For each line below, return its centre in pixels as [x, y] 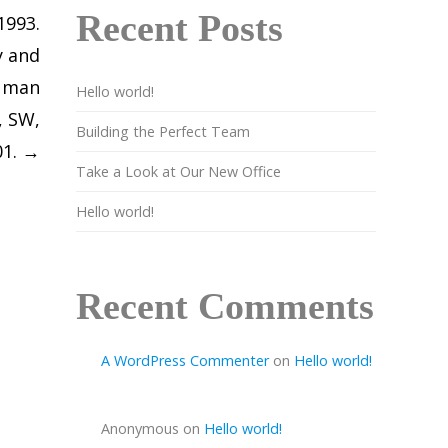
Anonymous [140, 429]
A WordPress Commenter [185, 360]
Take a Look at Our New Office [178, 171]
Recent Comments [225, 305]
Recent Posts [179, 28]
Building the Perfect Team [163, 131]
